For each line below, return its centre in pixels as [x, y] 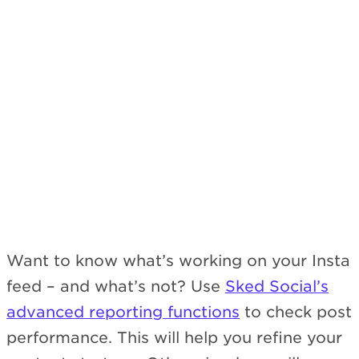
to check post [296, 313]
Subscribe [301, 143]
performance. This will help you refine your [174, 338]
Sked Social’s [277, 287]
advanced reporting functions [123, 313]
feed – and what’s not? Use [116, 287]
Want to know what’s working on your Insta [178, 261]
